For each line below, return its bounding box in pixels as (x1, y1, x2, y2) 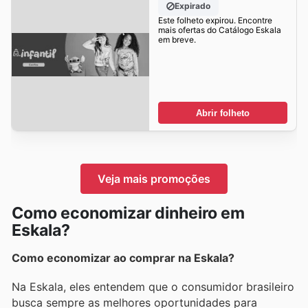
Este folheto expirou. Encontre (157, 15, 272, 26)
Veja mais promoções (98, 171, 210, 186)
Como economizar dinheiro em (12, 203, 245, 223)
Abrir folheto (196, 107, 250, 118)
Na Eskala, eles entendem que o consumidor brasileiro (12, 279, 294, 294)
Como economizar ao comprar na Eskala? (12, 250, 234, 265)
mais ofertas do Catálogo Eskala (157, 25, 281, 36)
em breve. (157, 34, 196, 45)
